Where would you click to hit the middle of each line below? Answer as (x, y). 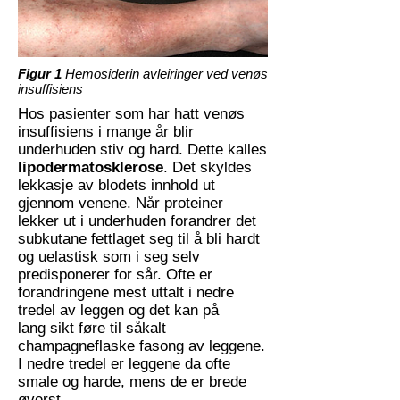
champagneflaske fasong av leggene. (142, 346)
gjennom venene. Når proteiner (121, 203)
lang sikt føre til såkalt (92, 328)
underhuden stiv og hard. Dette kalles (142, 150)
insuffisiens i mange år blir (106, 132)
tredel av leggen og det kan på (118, 310)
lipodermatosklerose (91, 167)
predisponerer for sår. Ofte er (115, 275)
